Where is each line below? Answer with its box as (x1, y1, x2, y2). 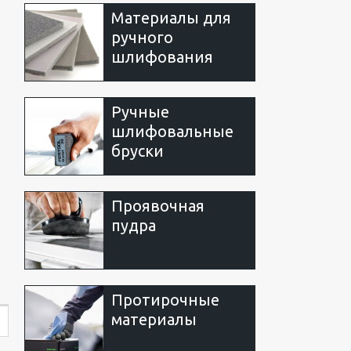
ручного (111, 27, 173, 46)
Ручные (111, 102, 169, 121)
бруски (111, 141, 164, 160)
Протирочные (111, 290, 219, 309)
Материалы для (111, 8, 231, 27)
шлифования (111, 47, 213, 66)
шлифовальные (111, 121, 233, 140)
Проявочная (111, 196, 204, 215)
